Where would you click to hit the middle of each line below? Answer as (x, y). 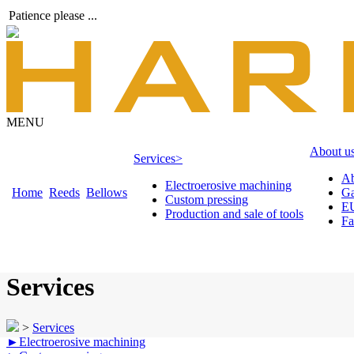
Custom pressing (207, 199)
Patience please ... (53, 15)
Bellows (107, 192)
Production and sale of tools (234, 213)
